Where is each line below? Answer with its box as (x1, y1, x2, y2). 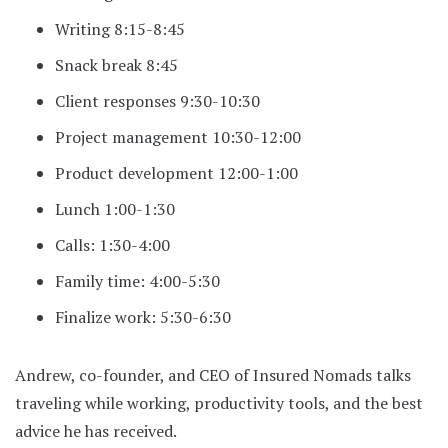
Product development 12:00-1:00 (55, 161, 298, 184)
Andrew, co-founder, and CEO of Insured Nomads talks (15, 363, 411, 386)
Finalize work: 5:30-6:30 (55, 305, 231, 328)
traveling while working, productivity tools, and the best (15, 391, 423, 414)
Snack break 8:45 (55, 53, 178, 76)
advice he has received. (15, 419, 177, 442)
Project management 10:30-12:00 (55, 125, 301, 148)
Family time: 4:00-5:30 (55, 269, 220, 292)
